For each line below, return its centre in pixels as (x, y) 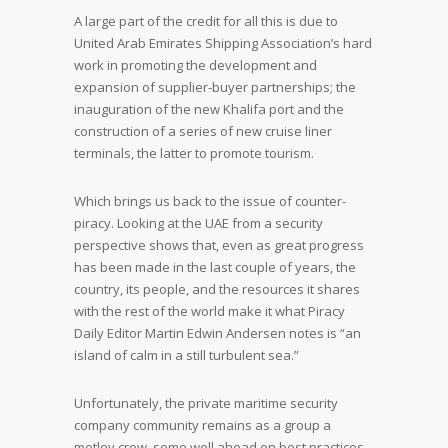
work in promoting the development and (195, 65)
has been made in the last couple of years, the (215, 267)
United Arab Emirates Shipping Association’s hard (223, 43)
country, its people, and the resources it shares (217, 289)
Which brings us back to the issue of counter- (210, 201)
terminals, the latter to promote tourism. (194, 153)
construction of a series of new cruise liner (203, 131)
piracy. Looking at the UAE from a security (198, 223)
